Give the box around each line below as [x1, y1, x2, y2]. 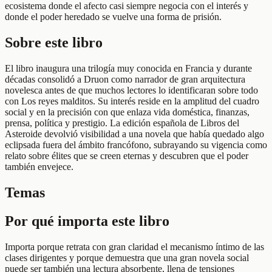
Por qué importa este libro [5, 213, 169, 229]
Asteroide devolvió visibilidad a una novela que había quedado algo [5, 129, 264, 140]
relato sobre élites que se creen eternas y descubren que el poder [5, 151, 248, 161]
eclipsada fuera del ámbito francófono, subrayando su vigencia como [5, 140, 267, 151]
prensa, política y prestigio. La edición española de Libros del [5, 118, 239, 129]
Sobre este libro [5, 35, 103, 51]
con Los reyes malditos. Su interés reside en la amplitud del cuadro [5, 96, 259, 107]
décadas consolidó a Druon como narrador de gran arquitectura [5, 74, 245, 85]
